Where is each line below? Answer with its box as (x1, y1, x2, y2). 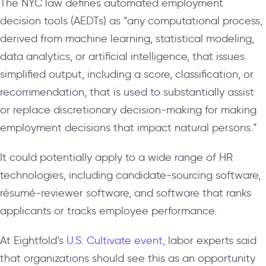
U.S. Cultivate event (66, 233, 163, 247)
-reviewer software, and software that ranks (36, 186, 251, 199)
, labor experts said (163, 233, 256, 247)
